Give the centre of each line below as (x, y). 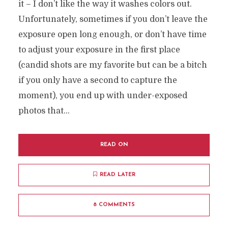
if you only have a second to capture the (97, 80)
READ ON (114, 145)
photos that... (44, 111)
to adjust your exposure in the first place (99, 50)
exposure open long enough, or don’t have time (112, 35)
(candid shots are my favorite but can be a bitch (112, 65)
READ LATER (117, 175)
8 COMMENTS (114, 205)
